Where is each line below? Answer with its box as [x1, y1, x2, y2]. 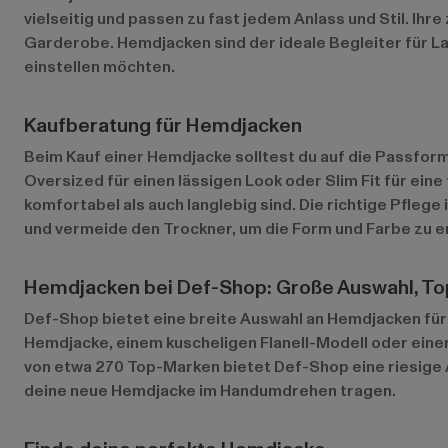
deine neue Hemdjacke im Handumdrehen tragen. [24, 380, 396, 402]
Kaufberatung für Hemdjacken [24, 112, 302, 140]
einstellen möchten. [24, 56, 175, 78]
